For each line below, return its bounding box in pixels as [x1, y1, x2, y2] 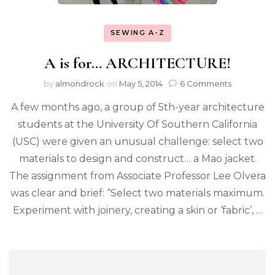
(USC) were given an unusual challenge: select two [12, 135, 263, 147]
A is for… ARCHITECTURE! [44, 53, 231, 72]
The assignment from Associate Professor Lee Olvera [9, 169, 266, 182]
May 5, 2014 [119, 78, 163, 88]
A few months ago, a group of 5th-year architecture [10, 101, 265, 113]
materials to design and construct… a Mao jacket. [18, 152, 257, 165]
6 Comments [180, 78, 231, 88]
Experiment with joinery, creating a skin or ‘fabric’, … [12, 204, 263, 216]
